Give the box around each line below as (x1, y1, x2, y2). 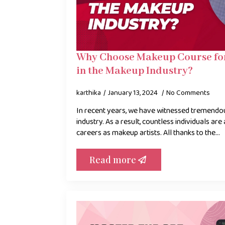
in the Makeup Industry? (76, 64, 193, 78)
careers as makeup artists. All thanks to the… (76, 126, 220, 139)
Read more (89, 153, 136, 166)
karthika (76, 86, 101, 99)
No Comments (166, 86, 210, 99)
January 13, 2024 (108, 86, 159, 99)
